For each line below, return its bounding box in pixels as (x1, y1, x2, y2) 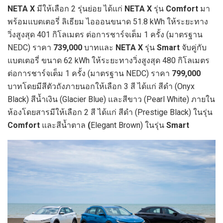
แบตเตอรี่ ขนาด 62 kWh (7, 56, 90, 66)
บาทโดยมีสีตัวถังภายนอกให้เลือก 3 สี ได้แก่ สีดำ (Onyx (7, 82, 195, 92)
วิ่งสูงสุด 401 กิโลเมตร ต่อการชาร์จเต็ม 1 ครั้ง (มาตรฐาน (7, 30, 203, 40)
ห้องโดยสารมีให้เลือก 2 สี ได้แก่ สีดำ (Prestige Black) (7, 108, 191, 117)
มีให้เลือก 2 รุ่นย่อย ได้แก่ (37, 4, 124, 14)
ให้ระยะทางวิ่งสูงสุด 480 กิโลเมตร (92, 56, 210, 66)
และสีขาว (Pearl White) (108, 95, 189, 105)
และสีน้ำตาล (42, 120, 88, 130)
